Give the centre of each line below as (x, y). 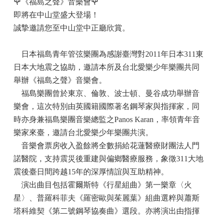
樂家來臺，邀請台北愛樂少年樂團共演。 (83, 132)
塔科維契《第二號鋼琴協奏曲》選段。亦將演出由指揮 (107, 211)
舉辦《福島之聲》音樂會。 (60, 80)
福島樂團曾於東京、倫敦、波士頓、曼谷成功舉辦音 (110, 93)
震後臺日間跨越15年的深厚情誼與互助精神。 (91, 172)
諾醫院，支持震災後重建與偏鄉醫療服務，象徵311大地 (108, 159)
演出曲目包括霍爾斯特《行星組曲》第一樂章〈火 (107, 185)
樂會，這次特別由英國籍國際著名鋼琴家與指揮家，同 (107, 106)
